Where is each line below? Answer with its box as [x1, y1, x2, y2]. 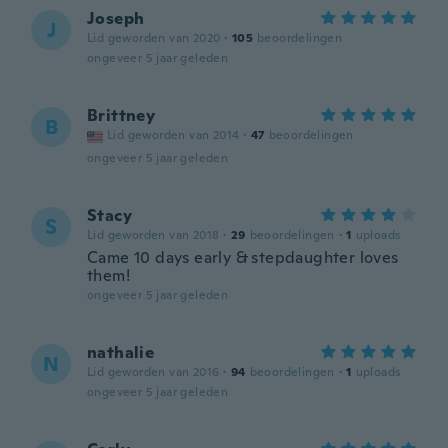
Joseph [87, 8, 145, 29]
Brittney [87, 105, 156, 126]
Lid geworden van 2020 [87, 30, 221, 46]
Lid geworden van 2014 [107, 127, 240, 143]
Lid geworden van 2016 [87, 364, 220, 380]
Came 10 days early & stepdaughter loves [87, 247, 399, 268]
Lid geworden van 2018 [87, 227, 220, 243]
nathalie [87, 342, 155, 363]
